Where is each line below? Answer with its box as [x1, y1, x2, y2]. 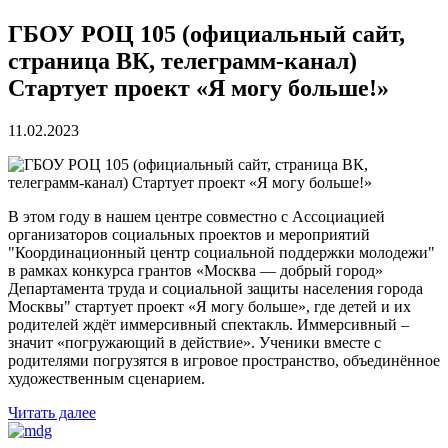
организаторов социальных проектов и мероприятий [8, 225, 370, 243]
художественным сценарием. [8, 369, 205, 387]
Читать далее [8, 403, 96, 421]
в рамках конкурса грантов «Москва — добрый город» [8, 261, 383, 279]
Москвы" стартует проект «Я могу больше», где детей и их [8, 297, 411, 315]
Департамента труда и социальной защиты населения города [8, 279, 423, 297]
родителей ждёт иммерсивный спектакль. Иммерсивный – [8, 315, 409, 333]
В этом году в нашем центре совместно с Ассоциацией [8, 207, 385, 225]
